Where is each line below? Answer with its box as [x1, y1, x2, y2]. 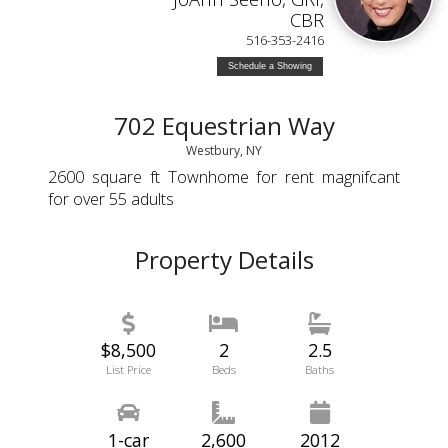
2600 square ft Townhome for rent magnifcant [48, 166, 400, 189]
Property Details [134, 242, 314, 276]
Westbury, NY [186, 142, 262, 160]
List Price [105, 362, 151, 378]
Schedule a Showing [227, 61, 312, 72]
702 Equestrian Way [113, 109, 335, 143]
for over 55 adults [48, 188, 175, 211]
